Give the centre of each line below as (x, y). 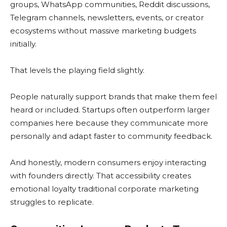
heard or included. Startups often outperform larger (110, 110)
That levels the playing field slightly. (77, 70)
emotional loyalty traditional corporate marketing (104, 189)
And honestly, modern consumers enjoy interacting (108, 163)
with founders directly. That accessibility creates (101, 176)
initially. (23, 44)
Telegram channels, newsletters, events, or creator (107, 18)
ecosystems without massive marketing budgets (103, 31)
